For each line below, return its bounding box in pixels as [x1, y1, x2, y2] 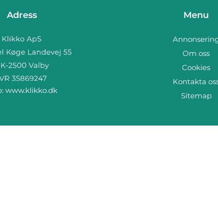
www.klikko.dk [5, 85, 57, 95]
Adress [6, 10, 37, 20]
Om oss [182, 49, 210, 58]
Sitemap [181, 91, 212, 100]
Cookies [182, 63, 211, 72]
